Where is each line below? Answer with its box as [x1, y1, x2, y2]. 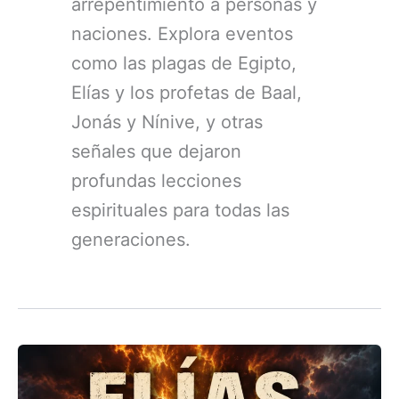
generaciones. [71, 228, 191, 250]
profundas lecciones [71, 169, 242, 191]
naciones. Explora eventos [71, 22, 294, 45]
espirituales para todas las [71, 199, 290, 221]
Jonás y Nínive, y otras [71, 110, 264, 133]
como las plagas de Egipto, [71, 52, 297, 74]
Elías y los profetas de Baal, [71, 81, 303, 103]
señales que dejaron [71, 140, 242, 162]
